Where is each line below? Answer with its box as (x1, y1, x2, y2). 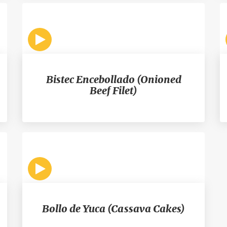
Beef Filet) (90, 84, 137, 97)
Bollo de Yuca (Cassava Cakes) (42, 202, 185, 215)
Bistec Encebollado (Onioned (46, 73, 181, 86)
